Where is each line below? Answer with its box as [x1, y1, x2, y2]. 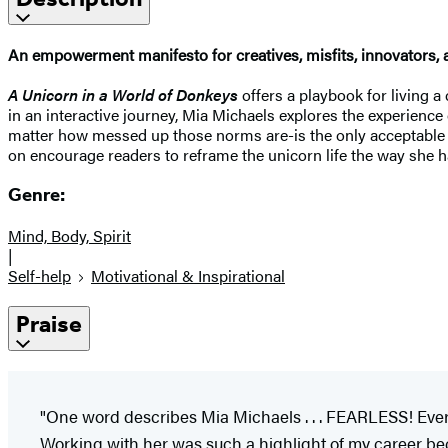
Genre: [8, 184, 65, 207]
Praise [16, 310, 82, 339]
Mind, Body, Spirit [8, 224, 131, 248]
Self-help [8, 264, 71, 288]
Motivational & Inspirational [91, 264, 285, 288]
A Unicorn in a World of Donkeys [8, 82, 242, 106]
